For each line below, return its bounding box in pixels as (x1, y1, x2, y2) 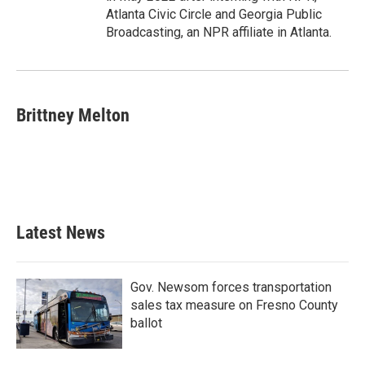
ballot (130, 315, 162, 331)
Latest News (16, 222, 105, 243)
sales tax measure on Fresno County (130, 297, 338, 313)
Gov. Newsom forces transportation (130, 279, 332, 295)
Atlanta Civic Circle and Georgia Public (106, 7, 322, 22)
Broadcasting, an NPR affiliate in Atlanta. (106, 24, 332, 40)
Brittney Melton (16, 105, 130, 125)
